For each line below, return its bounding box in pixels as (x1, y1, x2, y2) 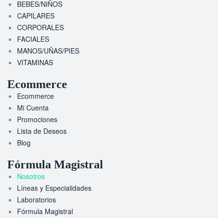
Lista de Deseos (17, 126, 67, 136)
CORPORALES (17, 22, 64, 32)
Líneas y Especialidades (17, 182, 91, 193)
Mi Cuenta (17, 102, 49, 112)
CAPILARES (17, 10, 54, 20)
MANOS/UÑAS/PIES (17, 45, 79, 55)
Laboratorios (17, 194, 56, 204)
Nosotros (17, 171, 45, 181)
